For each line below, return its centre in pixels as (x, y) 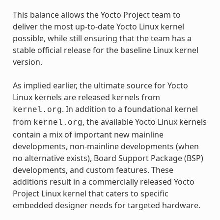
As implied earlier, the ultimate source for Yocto (100, 85)
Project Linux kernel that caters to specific (90, 193)
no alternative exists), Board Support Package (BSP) (108, 158)
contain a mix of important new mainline (88, 134)
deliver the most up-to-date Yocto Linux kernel (98, 26)
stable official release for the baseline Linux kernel (105, 50)
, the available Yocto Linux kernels (144, 122)
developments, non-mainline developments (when (106, 146)
